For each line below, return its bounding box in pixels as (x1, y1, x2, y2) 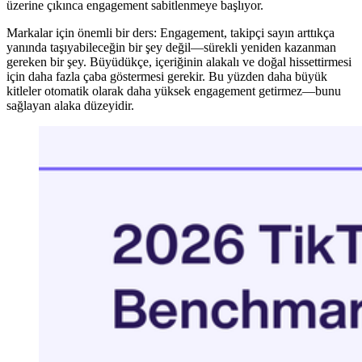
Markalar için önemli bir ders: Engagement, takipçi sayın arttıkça (6, 26, 335, 40)
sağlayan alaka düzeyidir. (6, 99, 134, 113)
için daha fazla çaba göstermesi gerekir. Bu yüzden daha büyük (6, 69, 327, 84)
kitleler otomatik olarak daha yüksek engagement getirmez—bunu (6, 84, 341, 99)
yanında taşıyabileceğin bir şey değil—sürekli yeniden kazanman (6, 40, 336, 55)
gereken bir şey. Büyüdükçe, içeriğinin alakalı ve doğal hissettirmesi (6, 55, 351, 69)
